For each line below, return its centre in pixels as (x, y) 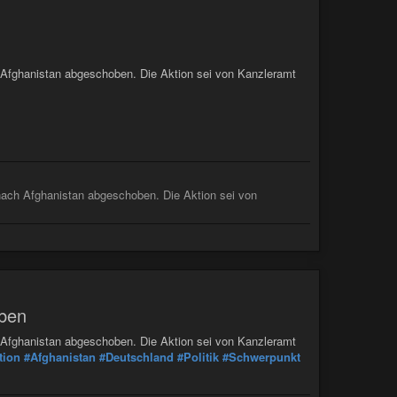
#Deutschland (136, 356)
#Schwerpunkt (261, 356)
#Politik (198, 356)
